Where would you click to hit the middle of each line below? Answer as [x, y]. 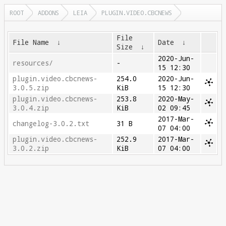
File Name [31, 42]
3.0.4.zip [31, 108]
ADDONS [48, 13]
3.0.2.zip [31, 148]
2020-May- [176, 99]
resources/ [33, 63]
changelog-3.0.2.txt [51, 124]
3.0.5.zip [31, 88]
